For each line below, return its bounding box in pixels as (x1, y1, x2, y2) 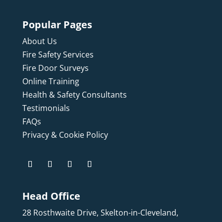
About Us (22, 36, 57, 47)
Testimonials (22, 103, 70, 114)
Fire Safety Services (22, 49, 94, 60)
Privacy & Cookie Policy (22, 129, 108, 141)
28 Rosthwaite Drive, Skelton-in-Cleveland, (22, 207, 178, 219)
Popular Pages (22, 18, 92, 32)
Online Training (22, 76, 79, 87)
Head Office (22, 189, 80, 203)
